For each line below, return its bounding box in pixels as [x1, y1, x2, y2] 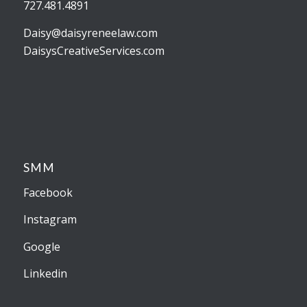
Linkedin [23, 266, 67, 282]
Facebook [23, 184, 73, 200]
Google [23, 238, 60, 254]
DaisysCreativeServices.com [23, 42, 164, 58]
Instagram [23, 212, 77, 228]
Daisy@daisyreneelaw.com [23, 25, 158, 40]
